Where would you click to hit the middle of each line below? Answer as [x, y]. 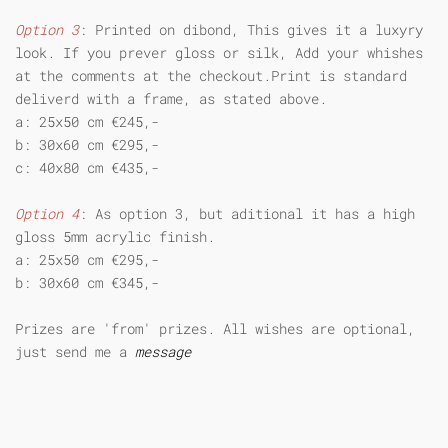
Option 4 [47, 213]
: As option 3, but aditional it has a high [247, 213]
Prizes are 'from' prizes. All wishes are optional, [215, 328]
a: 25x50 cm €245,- [91, 121]
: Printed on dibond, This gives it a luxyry [251, 29]
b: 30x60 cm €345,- [87, 282]
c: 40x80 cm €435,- [87, 167]
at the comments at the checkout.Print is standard [211, 75]
